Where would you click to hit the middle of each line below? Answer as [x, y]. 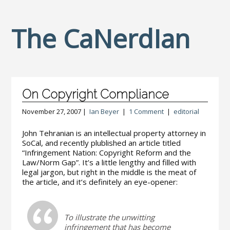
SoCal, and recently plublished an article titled [101, 143]
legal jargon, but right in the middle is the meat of [109, 172]
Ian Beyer [104, 111]
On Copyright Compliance [95, 94]
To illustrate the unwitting [109, 217]
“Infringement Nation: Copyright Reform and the [106, 152]
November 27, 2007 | [55, 111]
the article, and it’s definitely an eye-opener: [100, 182]
